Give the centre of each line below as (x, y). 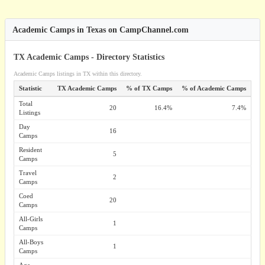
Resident (30, 150)
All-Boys (31, 242)
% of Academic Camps (214, 88)
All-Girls (31, 219)
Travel (28, 173)
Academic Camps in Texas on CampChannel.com (101, 30)
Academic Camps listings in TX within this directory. (78, 74)
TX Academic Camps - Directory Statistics (89, 57)
